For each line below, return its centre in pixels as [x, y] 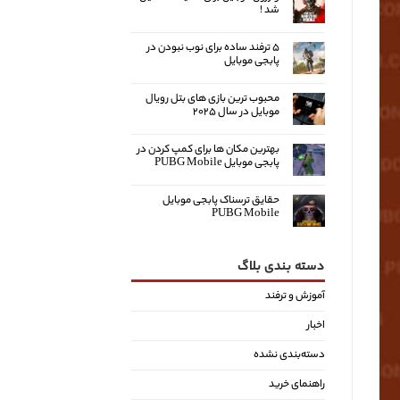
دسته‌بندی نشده [289, 355]
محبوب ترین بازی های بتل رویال [212, 99]
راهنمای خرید [296, 384]
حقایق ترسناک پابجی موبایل [221, 200]
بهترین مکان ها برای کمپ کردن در [208, 150]
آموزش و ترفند [295, 296]
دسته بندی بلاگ [281, 267]
